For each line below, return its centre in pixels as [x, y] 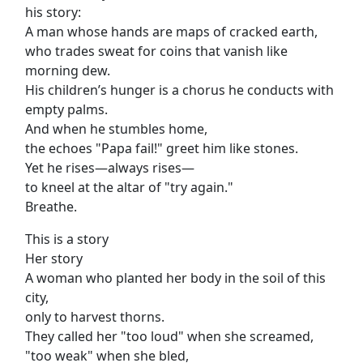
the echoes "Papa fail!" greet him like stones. [161, 148]
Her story [53, 258]
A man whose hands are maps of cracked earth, [171, 32]
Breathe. [51, 207]
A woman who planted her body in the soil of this [175, 278]
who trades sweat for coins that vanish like [156, 51]
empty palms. [66, 109]
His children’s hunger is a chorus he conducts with [179, 90]
